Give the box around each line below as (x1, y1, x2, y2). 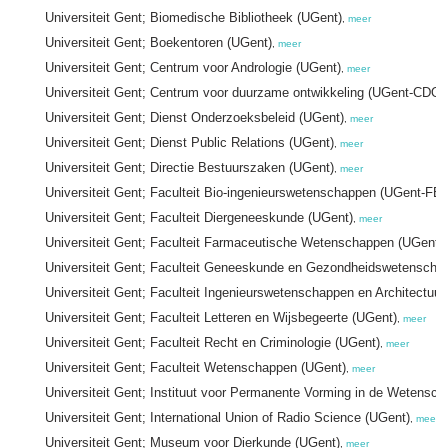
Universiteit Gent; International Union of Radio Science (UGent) (45, 410, 410, 425)
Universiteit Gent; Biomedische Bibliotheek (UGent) (45, 10, 342, 25)
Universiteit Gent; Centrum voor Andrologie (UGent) (45, 60, 341, 75)
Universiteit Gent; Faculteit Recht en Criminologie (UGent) (45, 335, 380, 350)
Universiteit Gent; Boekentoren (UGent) (45, 35, 272, 50)
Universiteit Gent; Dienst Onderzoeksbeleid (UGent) (45, 110, 344, 125)
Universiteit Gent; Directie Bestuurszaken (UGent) (45, 160, 334, 175)
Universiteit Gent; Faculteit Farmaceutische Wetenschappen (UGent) (45, 235, 443, 250)
